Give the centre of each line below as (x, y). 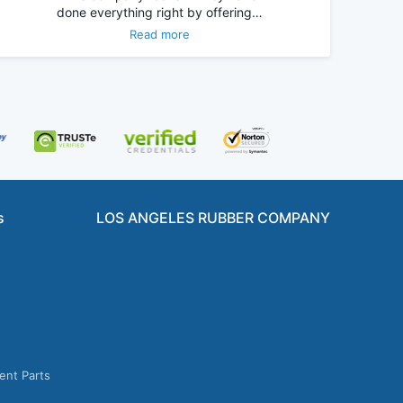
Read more (160, 35)
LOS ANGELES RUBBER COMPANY (213, 218)
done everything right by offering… (160, 13)
